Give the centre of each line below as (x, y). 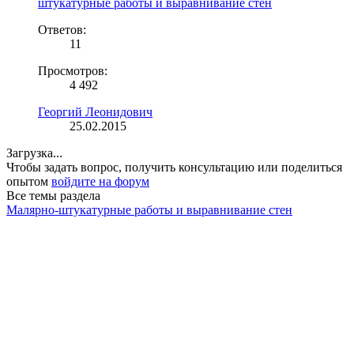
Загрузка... (34, 153)
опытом (29, 181)
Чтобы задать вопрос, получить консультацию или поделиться (174, 167)
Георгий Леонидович (95, 111)
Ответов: (62, 29)
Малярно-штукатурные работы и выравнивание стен (149, 209)
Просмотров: (73, 70)
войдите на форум (100, 181)
